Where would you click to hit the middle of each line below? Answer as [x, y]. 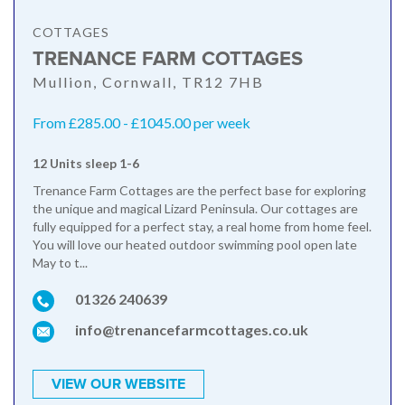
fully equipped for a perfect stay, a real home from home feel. [202, 227]
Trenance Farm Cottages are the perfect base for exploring [199, 191]
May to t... [60, 263]
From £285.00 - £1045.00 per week [141, 123]
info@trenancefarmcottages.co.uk [192, 330]
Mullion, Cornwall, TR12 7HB [148, 82]
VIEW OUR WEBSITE [118, 385]
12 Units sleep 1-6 [86, 164]
